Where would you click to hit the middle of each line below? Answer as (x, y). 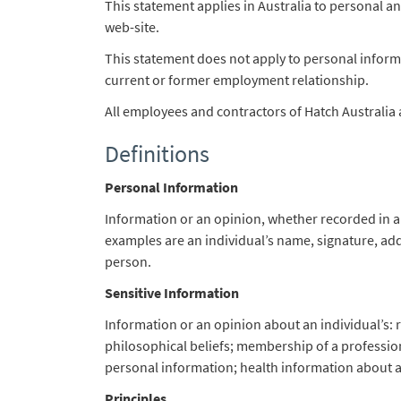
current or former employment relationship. (237, 80)
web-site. (132, 27)
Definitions (159, 154)
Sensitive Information (172, 293)
